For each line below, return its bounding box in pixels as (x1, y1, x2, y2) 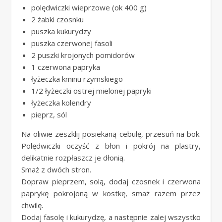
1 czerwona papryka (31, 62, 100, 72)
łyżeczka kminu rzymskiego (31, 74, 123, 84)
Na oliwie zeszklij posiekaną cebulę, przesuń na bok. (21, 129, 201, 139)
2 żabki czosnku (31, 14, 84, 24)
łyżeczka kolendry (31, 98, 91, 108)
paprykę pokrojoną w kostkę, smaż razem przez (21, 188, 201, 198)
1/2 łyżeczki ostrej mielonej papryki (31, 86, 152, 96)
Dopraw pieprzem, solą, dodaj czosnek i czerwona (21, 176, 201, 186)
